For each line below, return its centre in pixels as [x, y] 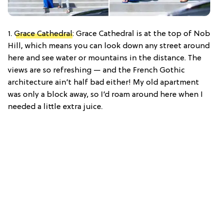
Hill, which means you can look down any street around [109, 46]
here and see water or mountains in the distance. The [105, 58]
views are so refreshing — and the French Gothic [96, 70]
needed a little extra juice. [55, 107]
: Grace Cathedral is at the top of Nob [141, 34]
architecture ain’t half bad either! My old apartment [103, 82]
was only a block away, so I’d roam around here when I [105, 95]
